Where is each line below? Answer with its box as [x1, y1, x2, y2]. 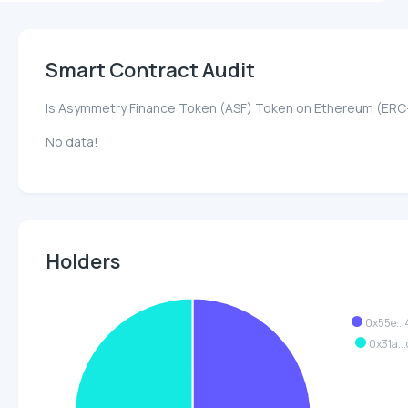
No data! [46, 133, 98, 151]
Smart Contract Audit [46, 56, 255, 85]
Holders [46, 248, 120, 276]
